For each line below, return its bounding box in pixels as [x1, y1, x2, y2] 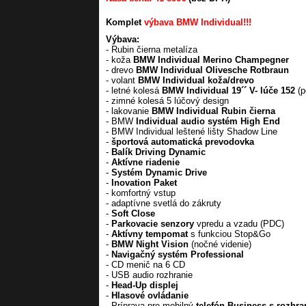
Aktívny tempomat [111, 229, 188, 239]
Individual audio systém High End [136, 116, 280, 126]
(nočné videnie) [189, 239, 251, 249]
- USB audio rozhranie [106, 270, 193, 280]
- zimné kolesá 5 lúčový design [106, 96, 229, 106]
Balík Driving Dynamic [111, 147, 206, 157]
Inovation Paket [111, 178, 177, 188]
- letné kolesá [106, 85, 162, 96]
